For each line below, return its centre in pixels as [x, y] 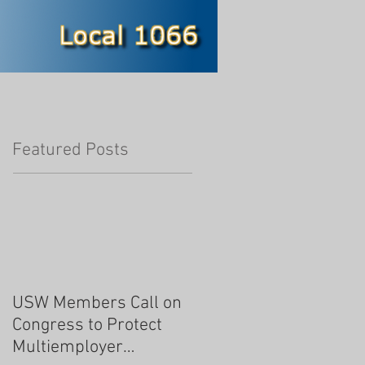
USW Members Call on [97, 303]
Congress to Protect [87, 325]
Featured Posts [70, 150]
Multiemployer [68, 347]
